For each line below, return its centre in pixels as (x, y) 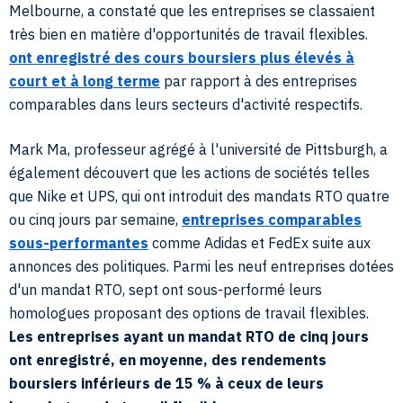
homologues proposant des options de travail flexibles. (189, 313)
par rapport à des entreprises (259, 81)
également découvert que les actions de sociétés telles (189, 173)
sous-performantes (79, 243)
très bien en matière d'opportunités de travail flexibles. (188, 35)
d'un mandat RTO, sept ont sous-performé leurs (166, 290)
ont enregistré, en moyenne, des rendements (168, 360)
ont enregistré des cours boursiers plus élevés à (182, 58)
